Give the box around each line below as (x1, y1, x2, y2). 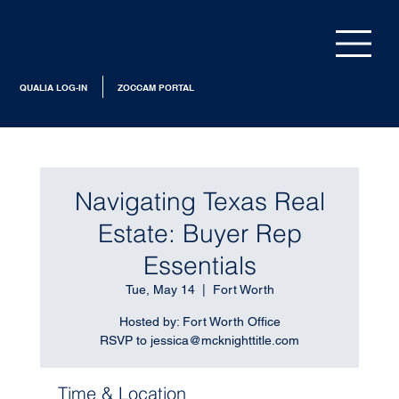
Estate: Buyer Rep (97, 217, 302, 248)
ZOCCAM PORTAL (118, 81, 195, 93)
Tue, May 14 (125, 281, 195, 297)
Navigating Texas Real (74, 185, 325, 216)
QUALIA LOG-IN (19, 81, 87, 93)
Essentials (142, 249, 256, 281)
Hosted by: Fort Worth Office (118, 313, 281, 329)
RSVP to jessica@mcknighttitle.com (100, 332, 299, 347)
